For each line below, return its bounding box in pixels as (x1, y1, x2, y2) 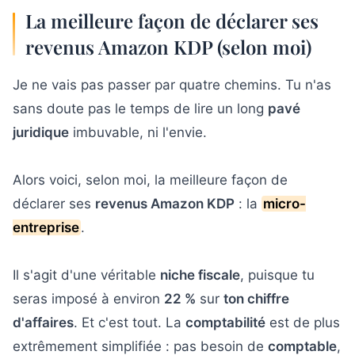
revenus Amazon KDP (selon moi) (25, 33, 311, 59)
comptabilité (185, 314, 265, 330)
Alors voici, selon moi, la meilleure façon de (13, 171, 288, 188)
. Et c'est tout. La (74, 314, 185, 330)
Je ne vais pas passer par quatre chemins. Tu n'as (13, 76, 331, 93)
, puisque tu (240, 266, 315, 283)
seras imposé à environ (13, 290, 164, 307)
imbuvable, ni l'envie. (69, 124, 207, 140)
